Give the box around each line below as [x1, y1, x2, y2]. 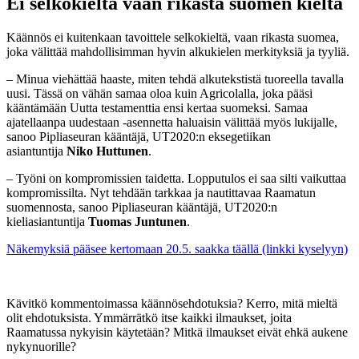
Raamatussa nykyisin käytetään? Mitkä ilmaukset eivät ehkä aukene [6, 325, 348, 340]
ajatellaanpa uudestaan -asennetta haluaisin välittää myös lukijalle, [6, 115, 337, 130]
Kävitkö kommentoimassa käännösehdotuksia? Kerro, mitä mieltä [6, 296, 337, 311]
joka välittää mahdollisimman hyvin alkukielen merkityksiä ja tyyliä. [6, 45, 349, 59]
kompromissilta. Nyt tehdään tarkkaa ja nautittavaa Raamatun [6, 186, 316, 200]
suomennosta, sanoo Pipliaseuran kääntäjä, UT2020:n [6, 200, 277, 215]
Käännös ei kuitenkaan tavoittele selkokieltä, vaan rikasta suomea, [6, 30, 339, 45]
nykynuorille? [6, 340, 76, 354]
